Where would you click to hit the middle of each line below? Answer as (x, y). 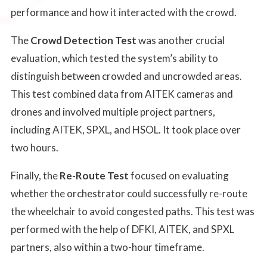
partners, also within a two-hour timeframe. (108, 247)
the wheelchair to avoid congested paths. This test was (132, 211)
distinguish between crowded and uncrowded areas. (126, 76)
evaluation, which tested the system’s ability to (114, 58)
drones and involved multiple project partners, (113, 111)
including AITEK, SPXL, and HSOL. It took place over (125, 129)
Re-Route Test (94, 175)
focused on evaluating (178, 175)
